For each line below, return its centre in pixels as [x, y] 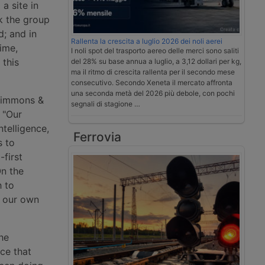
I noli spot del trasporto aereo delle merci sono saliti [155, 51]
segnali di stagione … [106, 104]
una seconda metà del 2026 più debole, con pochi [153, 93]
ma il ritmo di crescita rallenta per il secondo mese [153, 72]
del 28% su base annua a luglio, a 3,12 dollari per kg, [156, 62]
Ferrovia [97, 137]
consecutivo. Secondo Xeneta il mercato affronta [152, 83]
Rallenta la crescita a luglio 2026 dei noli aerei [147, 41]
